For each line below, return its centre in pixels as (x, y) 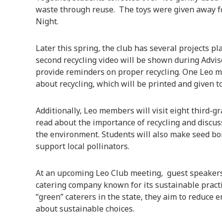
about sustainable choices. (85, 208)
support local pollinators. (83, 146)
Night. (49, 21)
